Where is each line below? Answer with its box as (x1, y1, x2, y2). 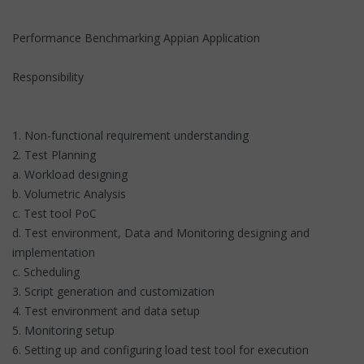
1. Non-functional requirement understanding (12, 127, 249, 143)
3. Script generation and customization (12, 283, 214, 299)
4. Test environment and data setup (12, 302, 200, 318)
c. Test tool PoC (12, 205, 97, 221)
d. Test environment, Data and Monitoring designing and (12, 224, 310, 240)
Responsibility (12, 68, 84, 84)
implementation (12, 244, 95, 260)
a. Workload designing (12, 166, 128, 182)
